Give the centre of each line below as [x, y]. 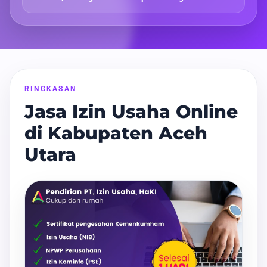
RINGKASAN [51, 89]
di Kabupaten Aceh [116, 133]
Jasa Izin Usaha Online [131, 112]
